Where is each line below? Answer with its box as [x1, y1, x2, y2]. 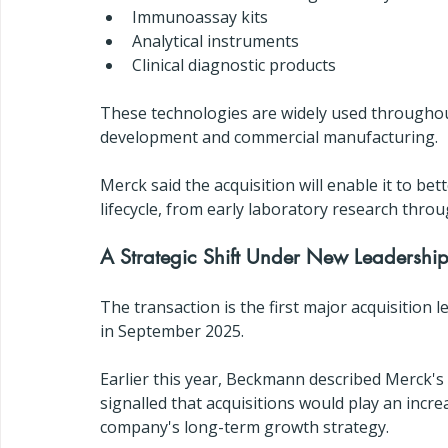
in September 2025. [100, 320, 244, 342]
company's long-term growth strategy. [100, 416, 389, 438]
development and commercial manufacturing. [100, 126, 438, 148]
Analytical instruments [132, 30, 299, 52]
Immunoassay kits [132, 6, 268, 28]
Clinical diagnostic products [132, 54, 336, 76]
